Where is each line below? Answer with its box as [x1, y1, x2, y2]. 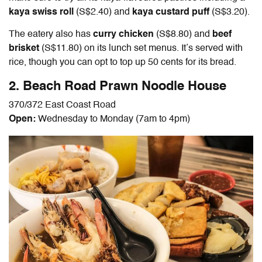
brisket [9, 44, 42, 54]
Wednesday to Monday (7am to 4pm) [38, 115, 190, 125]
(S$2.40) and [76, 8, 132, 18]
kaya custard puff [132, 8, 212, 18]
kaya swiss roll [9, 8, 76, 18]
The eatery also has [9, 30, 93, 40]
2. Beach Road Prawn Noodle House [9, 80, 230, 94]
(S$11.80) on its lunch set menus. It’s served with [42, 44, 243, 54]
